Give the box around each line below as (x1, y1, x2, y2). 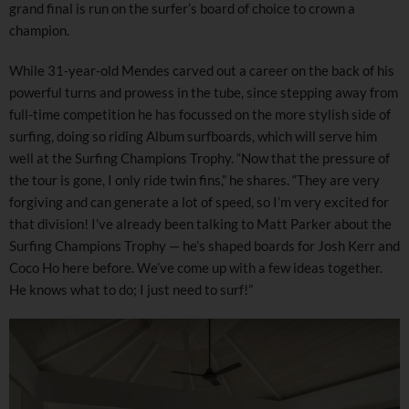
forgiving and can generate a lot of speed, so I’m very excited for (9, 193, 389, 210)
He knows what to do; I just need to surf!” (9, 280, 253, 298)
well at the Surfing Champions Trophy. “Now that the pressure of (9, 149, 390, 166)
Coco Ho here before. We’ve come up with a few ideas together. (9, 258, 383, 276)
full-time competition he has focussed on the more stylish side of (9, 105, 391, 122)
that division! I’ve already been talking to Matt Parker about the (9, 215, 392, 232)
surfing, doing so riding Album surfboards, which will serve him (9, 127, 377, 144)
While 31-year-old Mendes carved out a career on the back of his (9, 61, 394, 79)
